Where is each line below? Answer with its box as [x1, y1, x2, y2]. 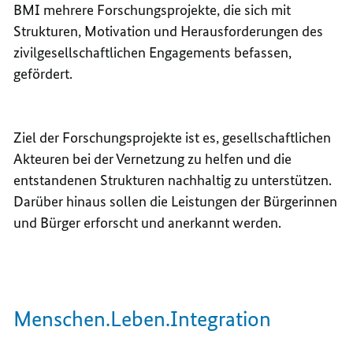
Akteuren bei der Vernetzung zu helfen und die [13, 150, 292, 169]
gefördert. [13, 65, 73, 84]
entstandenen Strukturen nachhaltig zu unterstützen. [13, 171, 333, 190]
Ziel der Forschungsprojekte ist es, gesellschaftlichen [13, 128, 332, 147]
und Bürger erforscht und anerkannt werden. [13, 214, 282, 232]
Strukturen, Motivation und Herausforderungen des [13, 22, 324, 41]
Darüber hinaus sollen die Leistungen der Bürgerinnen [13, 192, 338, 211]
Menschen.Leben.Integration [13, 306, 272, 333]
